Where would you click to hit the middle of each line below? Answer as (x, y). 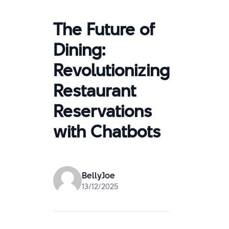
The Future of (104, 29)
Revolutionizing (111, 70)
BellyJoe (98, 175)
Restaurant (95, 90)
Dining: (79, 50)
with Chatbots (107, 131)
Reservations (102, 111)
